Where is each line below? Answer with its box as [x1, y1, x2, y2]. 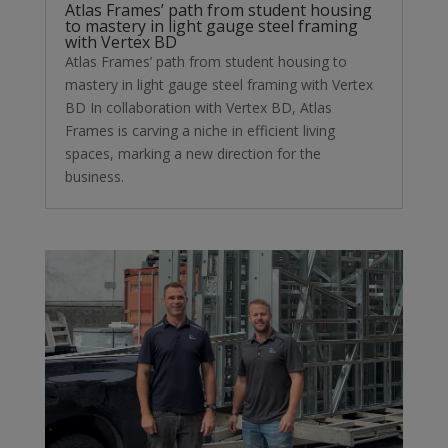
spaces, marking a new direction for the [64, 144, 321, 164]
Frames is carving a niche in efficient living [64, 121, 335, 141]
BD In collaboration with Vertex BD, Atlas [64, 98, 332, 118]
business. [64, 167, 124, 187]
